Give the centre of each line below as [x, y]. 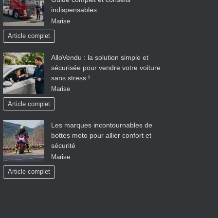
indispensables [74, 10]
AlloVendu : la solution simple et [100, 57]
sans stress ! [71, 78]
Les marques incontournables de [102, 125]
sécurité [63, 146]
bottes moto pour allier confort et [101, 136]
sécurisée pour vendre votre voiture [106, 67]
